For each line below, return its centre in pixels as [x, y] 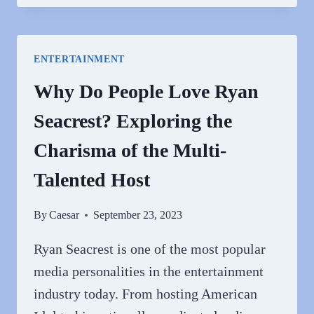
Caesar [64, 215]
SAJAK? [132, 63]
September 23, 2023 [138, 215]
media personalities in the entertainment [149, 271]
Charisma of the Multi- [130, 150]
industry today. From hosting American [145, 294]
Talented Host [92, 180]
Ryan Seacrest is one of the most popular [150, 249]
